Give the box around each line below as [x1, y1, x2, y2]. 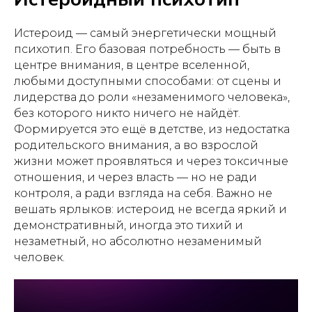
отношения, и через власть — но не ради [14, 171, 257, 184]
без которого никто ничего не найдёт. [14, 107, 240, 120]
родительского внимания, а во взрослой [14, 139, 258, 152]
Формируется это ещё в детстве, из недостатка [14, 123, 290, 136]
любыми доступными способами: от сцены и [14, 75, 281, 88]
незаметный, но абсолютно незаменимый [14, 235, 262, 248]
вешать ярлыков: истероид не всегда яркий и [14, 203, 287, 216]
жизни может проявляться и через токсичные [14, 155, 288, 168]
